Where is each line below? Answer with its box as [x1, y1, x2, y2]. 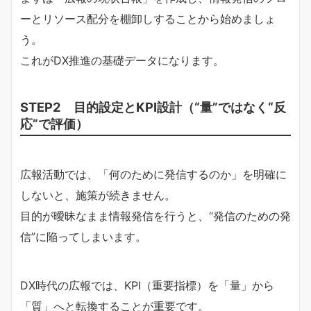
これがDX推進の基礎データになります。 [20, 53, 224, 67]
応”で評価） [20, 115, 88, 131]
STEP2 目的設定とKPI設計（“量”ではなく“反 [20, 99, 286, 115]
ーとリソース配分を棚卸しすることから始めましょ [20, 11, 276, 26]
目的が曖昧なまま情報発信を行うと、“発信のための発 [20, 208, 291, 223]
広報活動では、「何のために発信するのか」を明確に [20, 167, 287, 181]
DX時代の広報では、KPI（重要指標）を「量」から [20, 278, 274, 292]
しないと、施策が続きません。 [20, 187, 176, 202]
